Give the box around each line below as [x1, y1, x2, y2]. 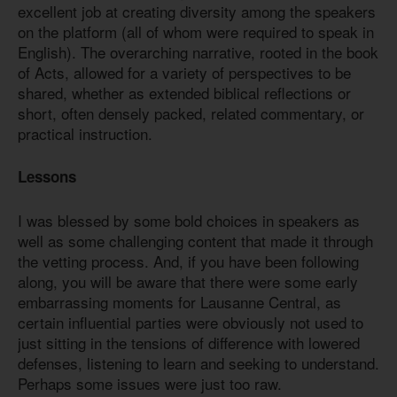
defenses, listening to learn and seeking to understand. [18, 351, 379, 374]
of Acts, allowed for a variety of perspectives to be [18, 60, 351, 83]
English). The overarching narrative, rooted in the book [18, 40, 378, 63]
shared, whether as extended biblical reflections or [18, 81, 351, 104]
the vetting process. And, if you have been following [18, 249, 359, 272]
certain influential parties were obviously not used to [18, 310, 363, 333]
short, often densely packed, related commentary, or [18, 101, 364, 124]
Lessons [18, 166, 76, 188]
